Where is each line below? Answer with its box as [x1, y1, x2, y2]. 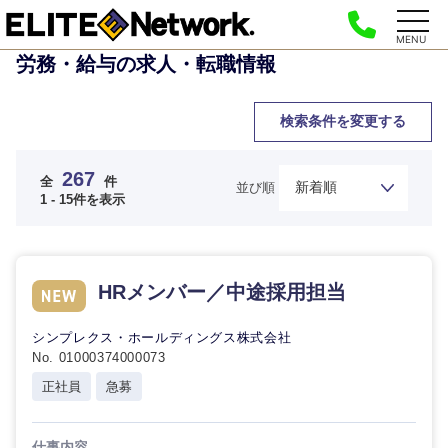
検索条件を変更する [280, 113, 406, 129]
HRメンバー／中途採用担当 [98, 281, 346, 303]
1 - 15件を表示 [40, 191, 125, 207]
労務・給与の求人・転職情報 [16, 53, 276, 75]
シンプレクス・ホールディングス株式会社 [32, 330, 292, 345]
